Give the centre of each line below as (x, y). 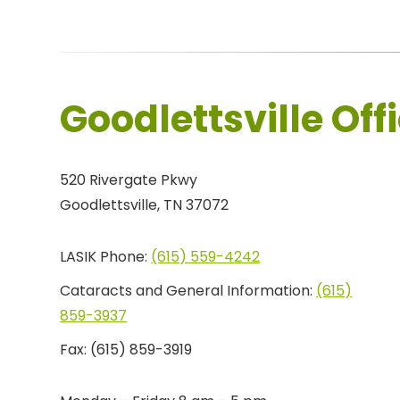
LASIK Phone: (106, 257)
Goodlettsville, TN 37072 (145, 205)
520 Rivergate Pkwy (129, 180)
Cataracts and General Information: (188, 291)
